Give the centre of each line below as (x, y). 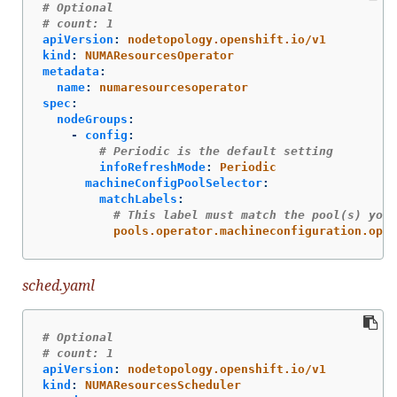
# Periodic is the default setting (216, 152)
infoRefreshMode (152, 167)
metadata (71, 72)
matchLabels (138, 199)
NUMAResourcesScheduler (163, 385)
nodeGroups (92, 120)
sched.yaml (58, 286)
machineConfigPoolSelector (174, 183)
